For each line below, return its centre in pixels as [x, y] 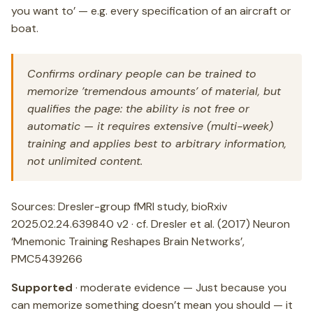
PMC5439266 [47, 259]
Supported [42, 287]
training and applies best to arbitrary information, [157, 144]
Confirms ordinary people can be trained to [142, 74]
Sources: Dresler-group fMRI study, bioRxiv [119, 206]
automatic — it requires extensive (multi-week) [150, 126]
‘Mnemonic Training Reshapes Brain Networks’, [128, 241]
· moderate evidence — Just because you [180, 287]
